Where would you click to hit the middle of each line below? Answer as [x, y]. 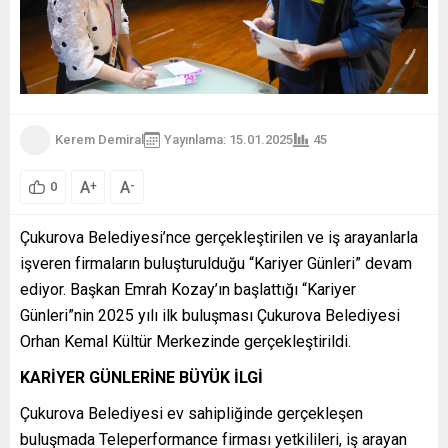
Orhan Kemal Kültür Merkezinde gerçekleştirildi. [185, 341]
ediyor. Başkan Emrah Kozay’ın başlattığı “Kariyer [188, 289]
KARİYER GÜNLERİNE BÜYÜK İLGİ [141, 377]
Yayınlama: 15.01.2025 [228, 140]
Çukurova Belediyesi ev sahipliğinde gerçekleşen [191, 413]
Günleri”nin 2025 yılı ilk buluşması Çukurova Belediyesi [210, 315]
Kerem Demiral [99, 140]
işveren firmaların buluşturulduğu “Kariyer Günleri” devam [216, 263]
